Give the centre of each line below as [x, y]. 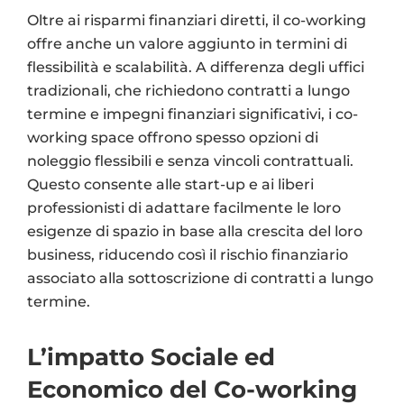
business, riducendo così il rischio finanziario [188, 254]
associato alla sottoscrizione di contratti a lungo [200, 278]
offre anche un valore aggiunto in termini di [187, 43]
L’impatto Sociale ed [151, 357]
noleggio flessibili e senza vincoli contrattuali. [190, 161]
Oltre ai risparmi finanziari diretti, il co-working [197, 20]
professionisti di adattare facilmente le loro [184, 207]
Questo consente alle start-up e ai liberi [170, 184]
